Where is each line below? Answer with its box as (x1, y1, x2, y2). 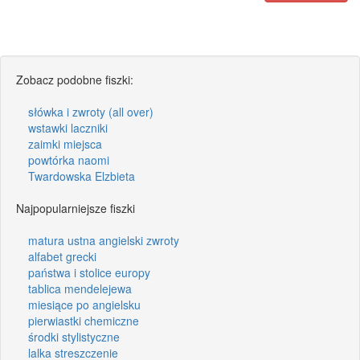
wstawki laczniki (28, 119, 108, 136)
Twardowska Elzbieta (28, 167, 135, 184)
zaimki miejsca (28, 135, 102, 152)
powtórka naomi (28, 151, 109, 168)
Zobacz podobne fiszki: (16, 71, 133, 88)
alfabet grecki (28, 247, 96, 264)
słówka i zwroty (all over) (28, 103, 153, 120)
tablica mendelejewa (28, 280, 132, 297)
